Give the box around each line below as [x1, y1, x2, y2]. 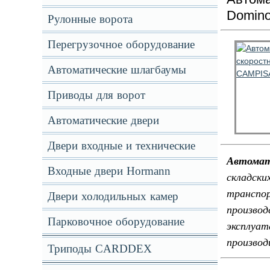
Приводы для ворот [47, 89, 145, 101]
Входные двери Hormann [47, 165, 171, 177]
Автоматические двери [47, 114, 159, 127]
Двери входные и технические [47, 139, 195, 152]
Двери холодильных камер [47, 190, 178, 202]
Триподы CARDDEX [47, 242, 152, 255]
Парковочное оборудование [47, 215, 184, 228]
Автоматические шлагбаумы [47, 63, 186, 76]
